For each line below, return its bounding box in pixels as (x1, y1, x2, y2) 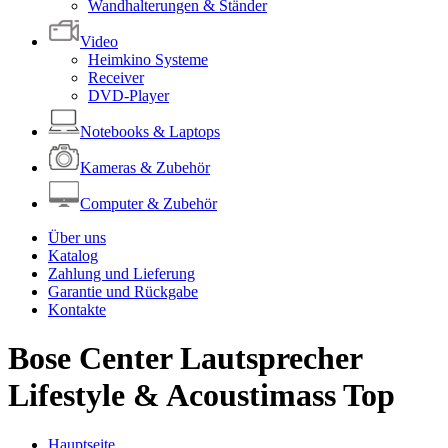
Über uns (48, 229, 106, 246)
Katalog (48, 247, 98, 264)
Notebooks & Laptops (80, 123, 220, 140)
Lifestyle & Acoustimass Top (8, 377, 395, 414)
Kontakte (48, 301, 106, 318)
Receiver (88, 69, 144, 86)
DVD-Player (88, 87, 169, 104)
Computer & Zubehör (80, 195, 217, 212)
